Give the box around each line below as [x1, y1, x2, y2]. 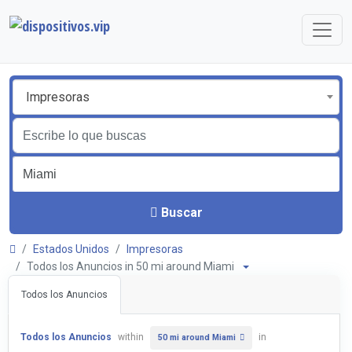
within [115, 332, 146, 343]
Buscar [160, 204, 203, 220]
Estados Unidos [33, 243, 109, 255]
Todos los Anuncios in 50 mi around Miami [27, 260, 241, 273]
